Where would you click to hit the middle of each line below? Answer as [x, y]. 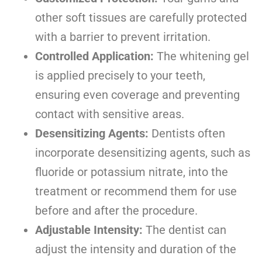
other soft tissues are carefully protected [141, 18]
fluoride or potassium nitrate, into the [132, 172]
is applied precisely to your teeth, [120, 76]
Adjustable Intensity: [89, 230]
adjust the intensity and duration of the [136, 249]
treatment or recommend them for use [136, 192]
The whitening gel [201, 56]
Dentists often [187, 134]
